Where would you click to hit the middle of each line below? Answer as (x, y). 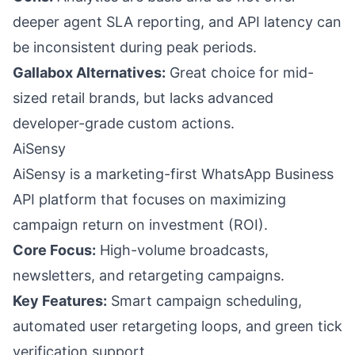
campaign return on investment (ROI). (140, 225)
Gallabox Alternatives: (89, 73)
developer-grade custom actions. (124, 123)
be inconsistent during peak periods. (135, 47)
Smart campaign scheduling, (204, 301)
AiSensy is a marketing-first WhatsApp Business (173, 174)
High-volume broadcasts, (182, 250)
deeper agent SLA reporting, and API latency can (177, 22)
